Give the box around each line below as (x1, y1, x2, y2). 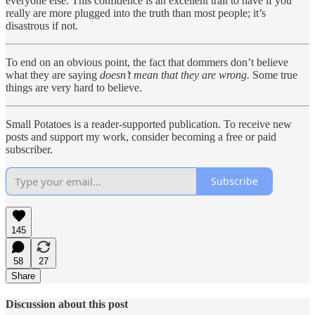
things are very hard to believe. (6, 81, 142, 94)
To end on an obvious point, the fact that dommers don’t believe (6, 56, 288, 68)
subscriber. (6, 143, 53, 155)
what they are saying (6, 68, 100, 81)
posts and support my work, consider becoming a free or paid (6, 130, 276, 143)
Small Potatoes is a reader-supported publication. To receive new (6, 117, 292, 130)
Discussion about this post (6, 297, 128, 310)
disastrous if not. (6, 19, 78, 32)
